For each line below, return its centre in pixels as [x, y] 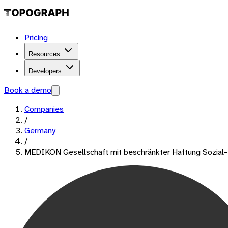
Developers [45, 71]
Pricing [36, 37]
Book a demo [28, 90]
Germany [40, 131]
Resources [44, 54]
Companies [44, 109]
